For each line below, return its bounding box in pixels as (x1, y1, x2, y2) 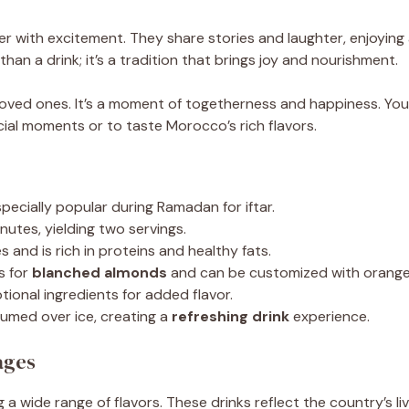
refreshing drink (172, 307, 289, 326)
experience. (289, 307, 370, 326)
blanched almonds (32, 263, 167, 282)
